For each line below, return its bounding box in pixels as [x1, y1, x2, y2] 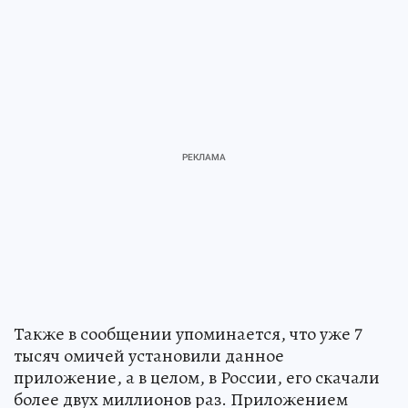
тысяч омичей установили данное [14, 342, 284, 368]
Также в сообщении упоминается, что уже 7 [14, 321, 362, 346]
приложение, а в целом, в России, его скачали [14, 364, 380, 390]
